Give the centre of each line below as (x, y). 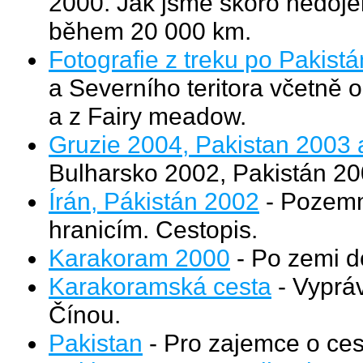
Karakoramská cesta (160, 286)
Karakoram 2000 (139, 257)
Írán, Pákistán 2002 (154, 201)
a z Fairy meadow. (147, 115)
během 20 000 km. (150, 30)
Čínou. (85, 314)
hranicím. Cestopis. (153, 229)
